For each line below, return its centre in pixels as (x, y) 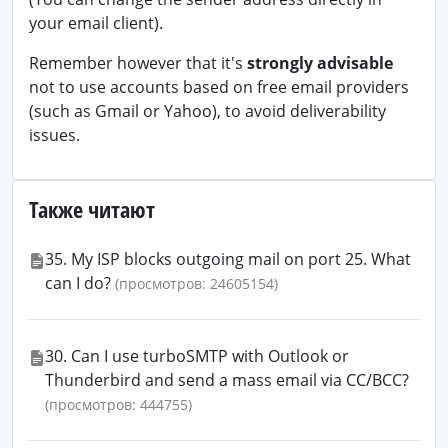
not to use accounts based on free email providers (219, 87)
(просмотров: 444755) (118, 404)
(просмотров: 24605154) (196, 283)
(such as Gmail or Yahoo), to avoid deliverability (207, 111)
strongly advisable (320, 63)
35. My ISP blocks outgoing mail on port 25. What (228, 259)
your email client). (96, 23)
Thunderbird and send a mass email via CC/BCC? (227, 380)
